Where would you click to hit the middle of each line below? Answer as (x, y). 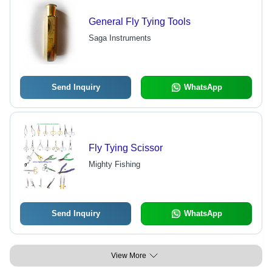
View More (129, 256)
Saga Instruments (120, 38)
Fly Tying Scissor (125, 148)
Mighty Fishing (114, 165)
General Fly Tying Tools (139, 22)
